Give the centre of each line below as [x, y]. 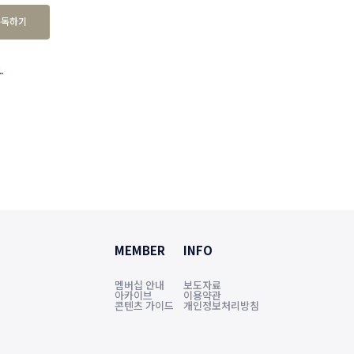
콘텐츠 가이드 [144, 305]
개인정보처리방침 [221, 305]
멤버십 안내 [139, 284]
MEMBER [140, 250]
